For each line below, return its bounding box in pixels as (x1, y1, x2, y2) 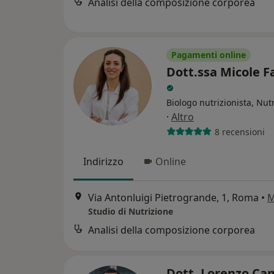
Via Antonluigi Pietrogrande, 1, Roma (88, 191, 259, 205)
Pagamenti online (171, 49, 246, 61)
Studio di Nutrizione (88, 206, 173, 218)
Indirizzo (83, 155, 124, 168)
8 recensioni (214, 125, 265, 138)
